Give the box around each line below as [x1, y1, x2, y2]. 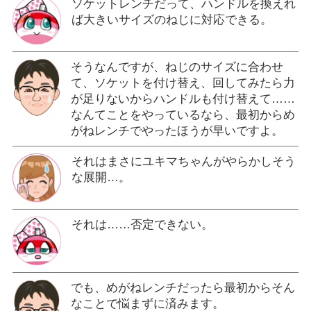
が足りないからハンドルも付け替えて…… [70, 92, 295, 106]
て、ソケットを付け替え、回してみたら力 [70, 76, 295, 90]
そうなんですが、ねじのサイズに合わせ [70, 60, 283, 74]
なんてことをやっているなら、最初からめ [70, 108, 295, 121]
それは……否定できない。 [71, 217, 213, 231]
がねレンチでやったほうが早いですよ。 [70, 124, 283, 137]
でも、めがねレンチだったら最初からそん [70, 280, 295, 294]
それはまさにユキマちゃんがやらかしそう [71, 154, 296, 168]
